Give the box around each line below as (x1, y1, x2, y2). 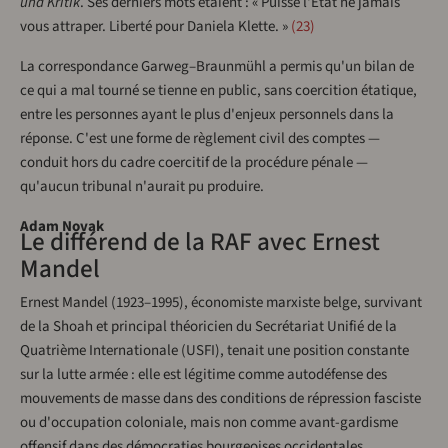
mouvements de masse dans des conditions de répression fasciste (20, 388, 421, 410)
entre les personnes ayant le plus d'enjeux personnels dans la (20, 103, 394, 125)
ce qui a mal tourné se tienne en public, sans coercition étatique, (20, 79, 417, 101)
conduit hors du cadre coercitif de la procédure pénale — (20, 151, 368, 173)
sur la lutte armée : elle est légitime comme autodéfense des (20, 364, 387, 386)
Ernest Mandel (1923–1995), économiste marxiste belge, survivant (20, 292, 422, 314)
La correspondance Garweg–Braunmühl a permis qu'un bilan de (20, 55, 414, 77)
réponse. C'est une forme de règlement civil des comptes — (20, 127, 380, 149)
